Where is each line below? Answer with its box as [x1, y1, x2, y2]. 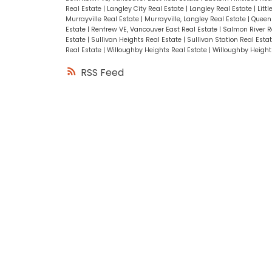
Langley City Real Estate [106, 4, 186, 13]
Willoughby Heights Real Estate [106, 45, 209, 55]
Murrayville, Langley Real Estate [144, 14, 248, 24]
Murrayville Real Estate [65, 14, 141, 24]
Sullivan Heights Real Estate [90, 35, 183, 44]
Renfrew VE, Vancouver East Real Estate [90, 24, 219, 34]
